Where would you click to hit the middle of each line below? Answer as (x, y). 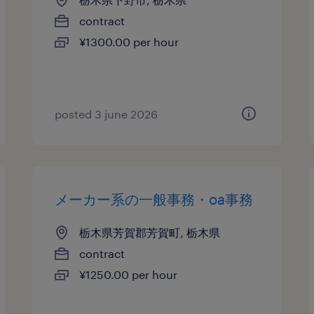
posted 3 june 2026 (107, 114)
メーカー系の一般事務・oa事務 (154, 199)
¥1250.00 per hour (129, 274)
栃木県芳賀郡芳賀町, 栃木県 (150, 232)
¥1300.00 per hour (129, 42)
